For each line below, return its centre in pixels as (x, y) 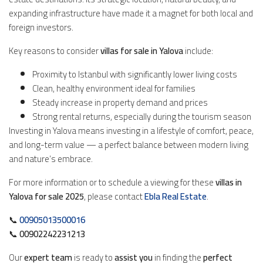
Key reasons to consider (55, 50)
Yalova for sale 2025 (46, 196)
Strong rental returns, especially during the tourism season (142, 116)
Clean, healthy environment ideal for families (114, 88)
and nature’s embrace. (51, 159)
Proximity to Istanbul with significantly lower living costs (135, 74)
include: (198, 50)
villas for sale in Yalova (142, 50)
